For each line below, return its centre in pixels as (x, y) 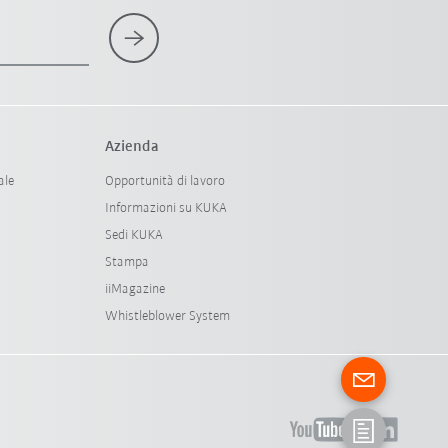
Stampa (126, 262)
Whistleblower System (167, 316)
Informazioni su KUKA (165, 208)
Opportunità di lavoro (164, 181)
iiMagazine (134, 289)
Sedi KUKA (133, 235)
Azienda (131, 146)
